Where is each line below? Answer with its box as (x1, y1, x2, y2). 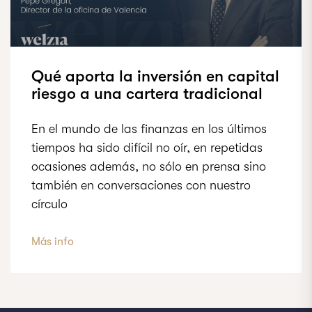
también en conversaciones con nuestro (31, 178, 251, 192)
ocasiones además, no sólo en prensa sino (31, 159, 266, 173)
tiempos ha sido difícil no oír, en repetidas (31, 141, 263, 155)
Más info (31, 235, 74, 248)
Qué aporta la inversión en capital (31, 67, 279, 86)
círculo (31, 197, 68, 211)
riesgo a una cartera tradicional (31, 84, 263, 103)
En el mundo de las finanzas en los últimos (31, 122, 267, 136)
